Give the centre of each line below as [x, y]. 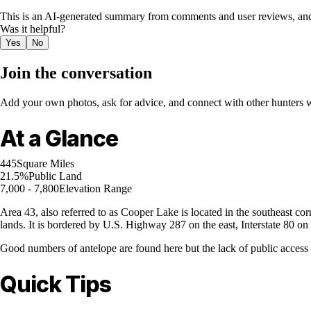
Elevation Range [95, 189]
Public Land [55, 176]
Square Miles [45, 164]
